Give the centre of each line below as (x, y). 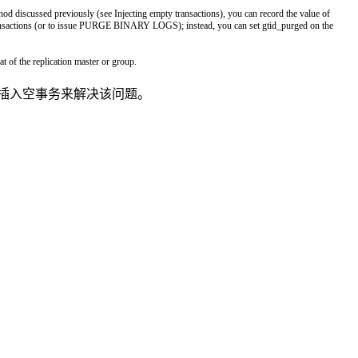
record (273, 13)
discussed (35, 13)
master (88, 61)
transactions (197, 13)
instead (199, 25)
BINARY (133, 25)
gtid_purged (286, 25)
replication (54, 61)
